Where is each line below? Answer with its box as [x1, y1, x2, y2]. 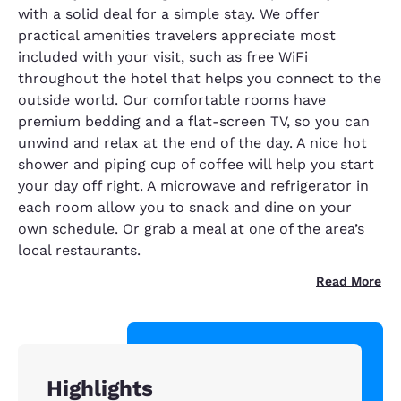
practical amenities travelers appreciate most [18, 27, 336, 45]
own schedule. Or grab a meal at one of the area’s [18, 220, 364, 238]
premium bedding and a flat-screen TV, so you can [18, 113, 370, 131]
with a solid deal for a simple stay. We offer [18, 5, 320, 23]
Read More [316, 274, 381, 289]
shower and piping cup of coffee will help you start [18, 156, 374, 174]
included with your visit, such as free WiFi [18, 48, 308, 66]
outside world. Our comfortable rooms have [18, 91, 326, 109]
